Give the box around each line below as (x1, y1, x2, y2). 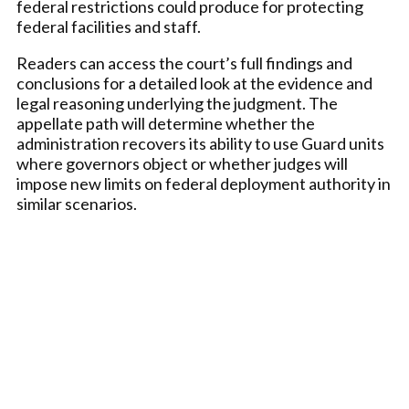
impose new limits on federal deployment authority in (16, 173, 391, 194)
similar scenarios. (16, 194, 137, 214)
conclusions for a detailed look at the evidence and (16, 73, 372, 93)
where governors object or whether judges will (16, 153, 348, 173)
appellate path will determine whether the (16, 113, 315, 133)
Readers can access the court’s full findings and (16, 53, 352, 73)
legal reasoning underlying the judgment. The (16, 93, 338, 113)
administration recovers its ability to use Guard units (16, 133, 384, 153)
